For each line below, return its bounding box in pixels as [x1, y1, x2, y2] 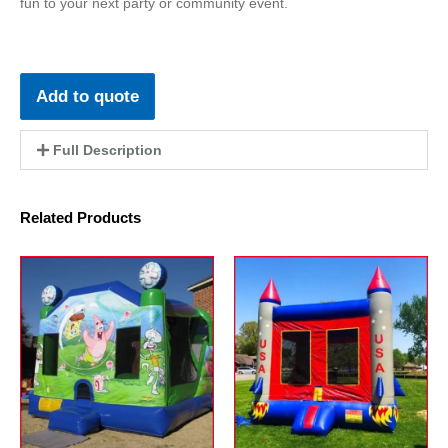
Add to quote [36, 87, 139, 107]
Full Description [52, 142, 162, 159]
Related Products [20, 209, 141, 227]
